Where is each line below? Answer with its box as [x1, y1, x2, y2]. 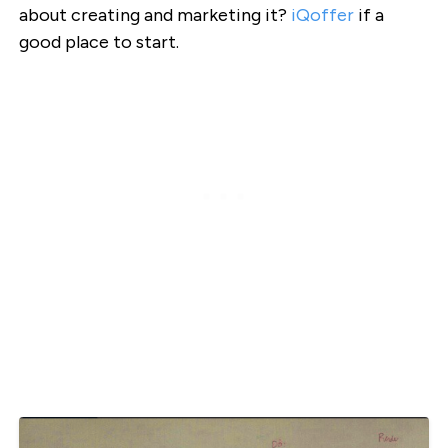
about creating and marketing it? [18, 3, 291, 26]
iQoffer [290, 3, 354, 26]
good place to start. [18, 30, 179, 53]
